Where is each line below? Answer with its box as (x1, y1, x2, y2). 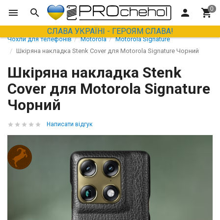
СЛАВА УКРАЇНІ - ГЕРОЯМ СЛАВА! (47, 27, 173, 36)
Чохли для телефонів (7, 35, 72, 43)
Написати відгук (47, 121, 92, 128)
